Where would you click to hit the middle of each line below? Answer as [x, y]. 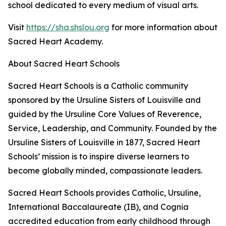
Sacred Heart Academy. [55, 42]
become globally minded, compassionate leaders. [105, 171]
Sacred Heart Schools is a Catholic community [98, 86]
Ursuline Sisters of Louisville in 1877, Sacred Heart [104, 143]
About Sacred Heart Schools [64, 64]
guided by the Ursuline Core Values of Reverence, [105, 114]
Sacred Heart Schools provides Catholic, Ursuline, [104, 193]
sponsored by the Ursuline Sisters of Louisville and [104, 100]
